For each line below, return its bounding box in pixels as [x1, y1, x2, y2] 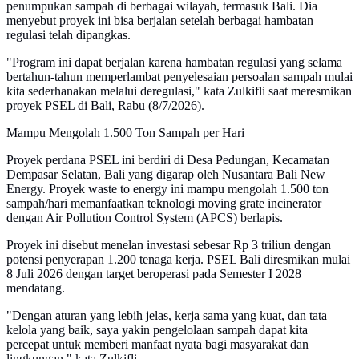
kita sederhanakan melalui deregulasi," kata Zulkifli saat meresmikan [6, 84, 352, 99]
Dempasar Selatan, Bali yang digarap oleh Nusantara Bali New [6, 167, 325, 182]
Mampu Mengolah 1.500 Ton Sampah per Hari [6, 126, 244, 140]
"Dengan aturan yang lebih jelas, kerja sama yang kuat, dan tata [6, 309, 327, 323]
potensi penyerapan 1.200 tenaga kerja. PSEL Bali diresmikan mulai [6, 252, 350, 267]
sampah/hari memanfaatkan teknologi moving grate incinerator [6, 196, 321, 211]
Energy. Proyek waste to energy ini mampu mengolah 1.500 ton [6, 182, 329, 196]
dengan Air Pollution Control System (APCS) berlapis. [6, 211, 283, 225]
